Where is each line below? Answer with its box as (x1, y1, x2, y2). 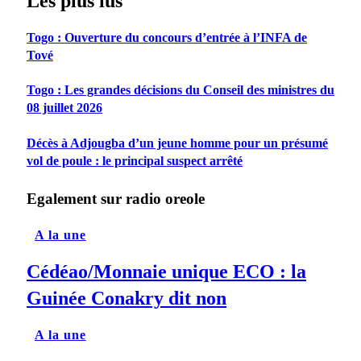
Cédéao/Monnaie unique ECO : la (27, 260, 306, 282)
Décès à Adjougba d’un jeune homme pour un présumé (27, 135, 328, 150)
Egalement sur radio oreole (27, 189, 205, 207)
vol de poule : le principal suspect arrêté (27, 153, 243, 168)
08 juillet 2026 (27, 101, 102, 115)
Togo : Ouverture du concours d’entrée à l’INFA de (27, 30, 307, 44)
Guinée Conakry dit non (27, 287, 226, 309)
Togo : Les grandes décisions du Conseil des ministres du (27, 83, 334, 98)
